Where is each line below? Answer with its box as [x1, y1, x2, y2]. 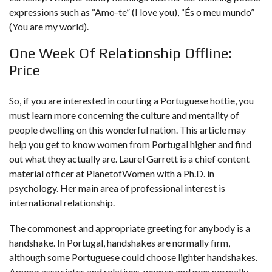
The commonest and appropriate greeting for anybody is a [9, 222, 250, 234]
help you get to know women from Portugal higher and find [9, 138, 251, 150]
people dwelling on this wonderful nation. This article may [9, 124, 246, 135]
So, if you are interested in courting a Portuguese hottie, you [9, 95, 254, 106]
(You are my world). [9, 21, 89, 32]
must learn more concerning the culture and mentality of [9, 109, 239, 121]
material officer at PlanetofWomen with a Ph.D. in [9, 168, 214, 179]
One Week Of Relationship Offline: [9, 45, 232, 61]
